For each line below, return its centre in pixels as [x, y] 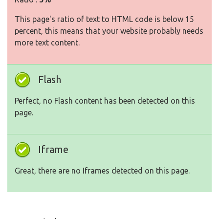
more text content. [47, 43]
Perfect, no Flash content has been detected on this [105, 101]
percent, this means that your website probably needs [109, 31]
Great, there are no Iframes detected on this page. [102, 171]
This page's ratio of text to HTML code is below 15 [104, 19]
